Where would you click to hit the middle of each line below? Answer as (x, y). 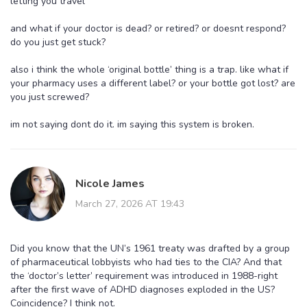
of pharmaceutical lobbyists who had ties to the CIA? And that (146, 262)
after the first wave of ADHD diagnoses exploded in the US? (143, 289)
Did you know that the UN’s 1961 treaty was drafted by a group (150, 248)
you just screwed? (50, 97)
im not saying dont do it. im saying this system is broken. (132, 124)
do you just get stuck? (58, 42)
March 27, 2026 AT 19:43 (130, 204)
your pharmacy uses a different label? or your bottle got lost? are (153, 83)
